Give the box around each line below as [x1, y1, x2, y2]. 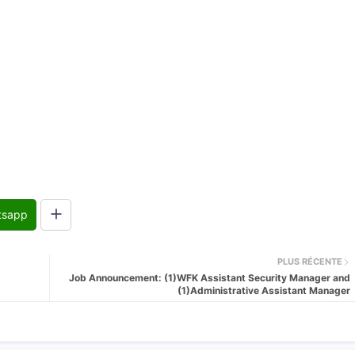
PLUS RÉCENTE [277, 256, 342, 268]
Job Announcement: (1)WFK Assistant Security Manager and [68, 271, 350, 284]
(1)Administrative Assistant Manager [177, 284, 350, 296]
